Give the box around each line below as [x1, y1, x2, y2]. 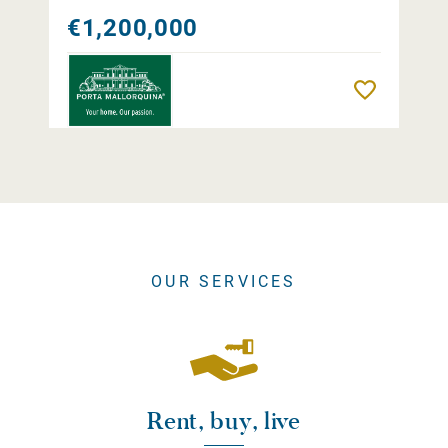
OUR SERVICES [151, 272, 297, 292]
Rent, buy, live [147, 405, 301, 437]
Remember [384, 83, 445, 98]
